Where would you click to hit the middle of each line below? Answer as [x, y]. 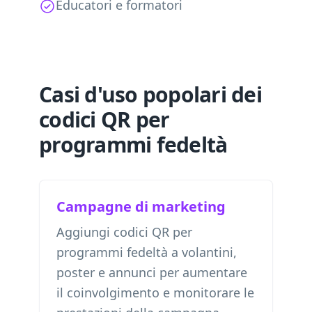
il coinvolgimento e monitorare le [155, 292]
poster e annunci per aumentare [152, 272]
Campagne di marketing [141, 206]
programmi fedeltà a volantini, [147, 252]
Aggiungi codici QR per [124, 232]
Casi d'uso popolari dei [150, 94]
